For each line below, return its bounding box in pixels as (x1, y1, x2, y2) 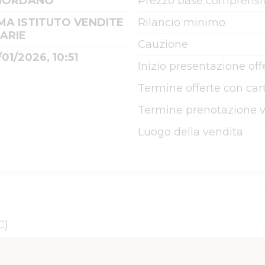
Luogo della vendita (138, 125, 243, 138)
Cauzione (138, 38, 188, 51)
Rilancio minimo (138, 16, 225, 29)
